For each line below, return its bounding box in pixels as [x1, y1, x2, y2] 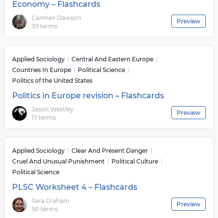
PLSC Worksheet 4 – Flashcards [12, 182, 137, 192]
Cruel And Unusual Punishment [12, 158, 105, 165]
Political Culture [111, 158, 158, 165]
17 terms [32, 113, 56, 121]
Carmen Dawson [32, 14, 81, 21]
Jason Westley [32, 105, 73, 113]
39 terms [32, 22, 57, 30]
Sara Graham [32, 197, 70, 204]
